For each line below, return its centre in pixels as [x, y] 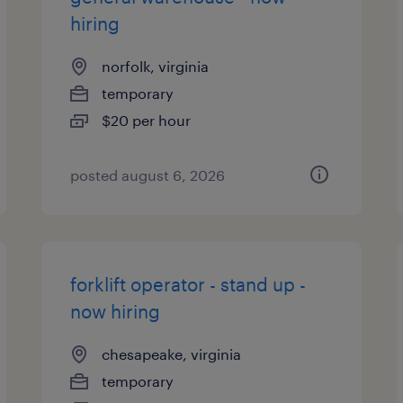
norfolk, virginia [156, 66]
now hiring [116, 311]
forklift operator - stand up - [188, 284]
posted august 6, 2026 [148, 175]
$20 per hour [147, 120]
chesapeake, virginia [172, 354]
